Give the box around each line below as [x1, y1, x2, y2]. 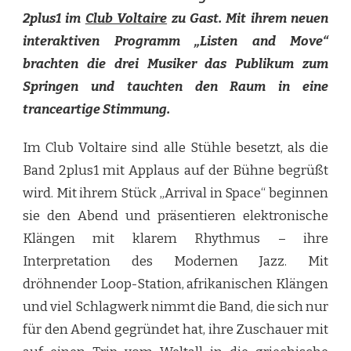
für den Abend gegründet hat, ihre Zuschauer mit [23, 320, 328, 338]
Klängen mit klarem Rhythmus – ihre [23, 230, 328, 247]
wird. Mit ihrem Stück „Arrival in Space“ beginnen [23, 184, 328, 201]
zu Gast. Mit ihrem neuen [167, 9, 328, 27]
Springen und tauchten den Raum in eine [23, 78, 328, 95]
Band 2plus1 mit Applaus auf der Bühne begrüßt [23, 161, 328, 179]
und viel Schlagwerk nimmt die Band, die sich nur [23, 298, 328, 315]
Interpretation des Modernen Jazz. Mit [23, 252, 328, 270]
